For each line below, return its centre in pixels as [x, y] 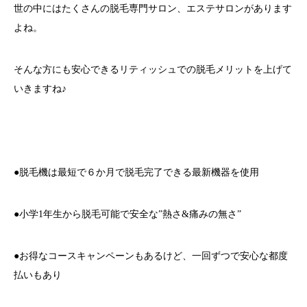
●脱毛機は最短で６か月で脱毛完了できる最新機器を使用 [136, 172]
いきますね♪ [40, 88]
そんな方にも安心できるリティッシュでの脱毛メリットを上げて [153, 69]
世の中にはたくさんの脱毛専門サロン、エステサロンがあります [153, 8]
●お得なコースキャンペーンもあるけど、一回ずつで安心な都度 [151, 256]
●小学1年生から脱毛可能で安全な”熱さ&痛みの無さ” [127, 214]
